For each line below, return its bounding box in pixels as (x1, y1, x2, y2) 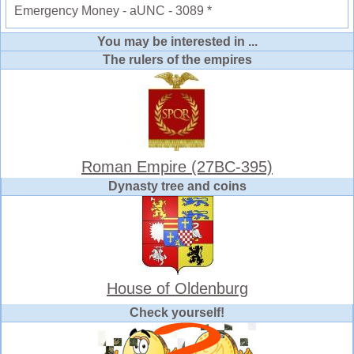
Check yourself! (130, 306, 224, 320)
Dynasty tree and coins (108, 179, 247, 194)
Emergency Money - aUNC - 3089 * (14, 4, 212, 18)
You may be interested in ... (96, 35, 258, 49)
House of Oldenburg (107, 280, 248, 298)
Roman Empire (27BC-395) (81, 158, 273, 176)
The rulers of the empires (102, 53, 252, 67)
